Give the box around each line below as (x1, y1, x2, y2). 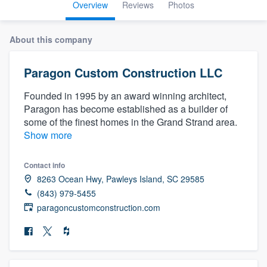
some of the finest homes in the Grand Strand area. (24, 114, 237, 129)
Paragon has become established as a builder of (24, 101, 228, 116)
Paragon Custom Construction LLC (24, 63, 222, 81)
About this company (10, 33, 92, 45)
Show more (24, 128, 72, 142)
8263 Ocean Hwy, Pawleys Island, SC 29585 (37, 172, 204, 185)
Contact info (24, 159, 65, 170)
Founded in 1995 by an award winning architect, (24, 88, 226, 103)
